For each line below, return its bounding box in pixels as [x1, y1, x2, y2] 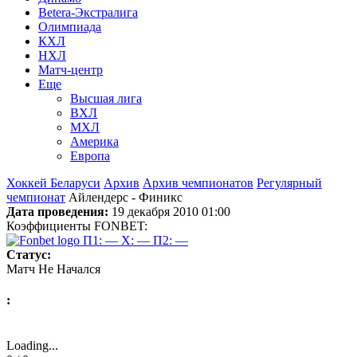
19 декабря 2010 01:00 [108, 204, 230, 218]
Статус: [6, 247, 51, 261]
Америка [70, 134, 119, 148]
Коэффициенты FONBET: [6, 218, 147, 233]
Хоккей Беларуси [6, 175, 100, 190]
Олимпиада [38, 19, 101, 33]
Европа [70, 148, 110, 163]
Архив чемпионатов [143, 175, 253, 190]
